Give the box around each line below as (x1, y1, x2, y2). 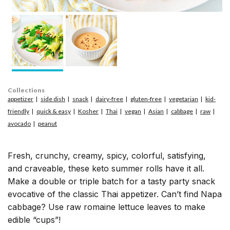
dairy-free (95, 95, 123, 103)
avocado (8, 120, 31, 127)
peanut (38, 120, 57, 127)
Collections (8, 86, 45, 94)
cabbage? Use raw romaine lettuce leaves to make (8, 202, 205, 212)
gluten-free (130, 95, 162, 103)
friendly (8, 107, 29, 115)
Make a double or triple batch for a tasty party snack (8, 176, 215, 186)
